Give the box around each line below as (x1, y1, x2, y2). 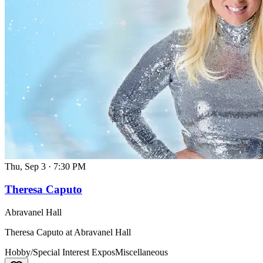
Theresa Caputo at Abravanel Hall (5, 227, 131, 237)
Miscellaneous (115, 247, 168, 257)
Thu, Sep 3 (5, 161, 46, 172)
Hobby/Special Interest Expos (5, 247, 115, 257)
